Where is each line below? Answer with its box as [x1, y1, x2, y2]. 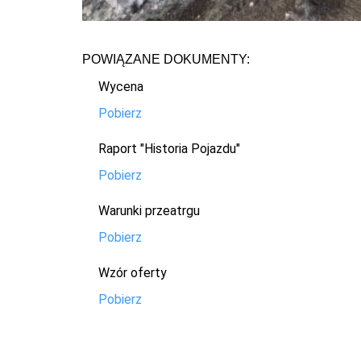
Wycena [98, 78, 143, 94]
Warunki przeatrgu [98, 202, 200, 218]
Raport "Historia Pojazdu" [98, 140, 240, 156]
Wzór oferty [98, 264, 167, 280]
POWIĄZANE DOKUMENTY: [82, 52, 250, 66]
